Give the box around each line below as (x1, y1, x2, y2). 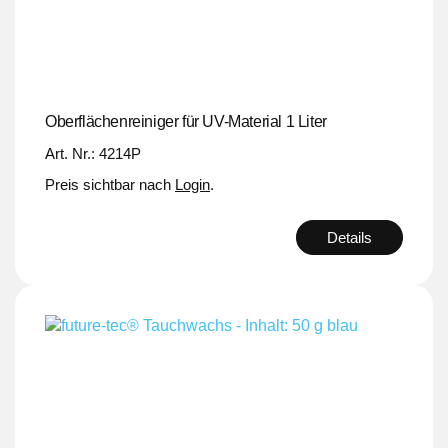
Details (327, 228, 372, 246)
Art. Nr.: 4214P (45, 144, 141, 162)
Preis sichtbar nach (45, 175, 175, 193)
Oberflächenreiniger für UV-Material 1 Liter (45, 112, 327, 130)
